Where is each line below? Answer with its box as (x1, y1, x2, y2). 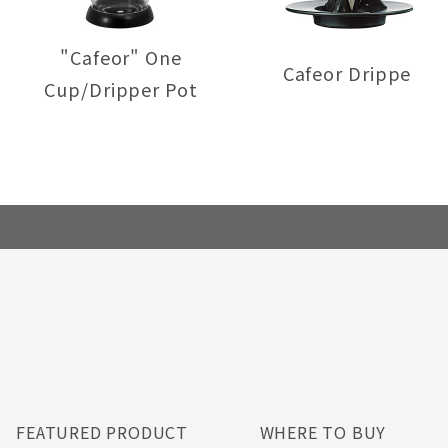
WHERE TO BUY (259, 419, 387, 444)
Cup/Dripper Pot (44, 76, 198, 103)
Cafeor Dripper (282, 60, 420, 87)
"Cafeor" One (60, 44, 182, 71)
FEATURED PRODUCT (16, 419, 189, 444)
